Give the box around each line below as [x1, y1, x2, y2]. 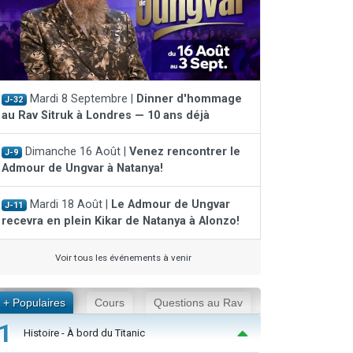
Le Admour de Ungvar [110, 197, 230, 211]
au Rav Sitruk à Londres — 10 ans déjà [2, 108, 210, 122]
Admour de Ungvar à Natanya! [2, 161, 163, 175]
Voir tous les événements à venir [54, 251, 191, 263]
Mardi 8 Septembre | [26, 91, 136, 106]
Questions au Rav [153, 295, 243, 309]
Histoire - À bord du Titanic [24, 327, 145, 340]
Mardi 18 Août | [26, 197, 111, 211]
